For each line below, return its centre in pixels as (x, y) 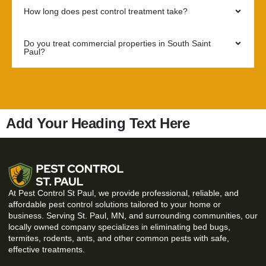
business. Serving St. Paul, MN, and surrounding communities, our (133, 216)
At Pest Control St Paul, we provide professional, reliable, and (123, 193)
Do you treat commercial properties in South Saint (117, 44)
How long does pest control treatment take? (106, 12)
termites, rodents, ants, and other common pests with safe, (119, 238)
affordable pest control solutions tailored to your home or (115, 205)
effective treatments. (47, 250)
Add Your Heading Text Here (98, 123)
